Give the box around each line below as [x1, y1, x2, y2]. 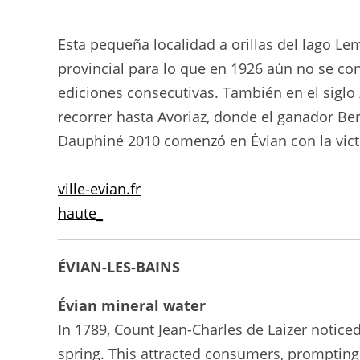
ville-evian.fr [58, 179, 141, 198]
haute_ [58, 203, 103, 223]
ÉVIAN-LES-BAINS [58, 257, 180, 276]
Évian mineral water [58, 296, 206, 315]
